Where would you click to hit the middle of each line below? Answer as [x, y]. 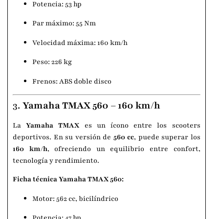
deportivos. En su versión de [63, 137]
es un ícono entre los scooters [140, 126]
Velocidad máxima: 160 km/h [80, 43]
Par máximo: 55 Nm [64, 23]
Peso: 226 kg [52, 62]
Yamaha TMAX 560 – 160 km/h [91, 106]
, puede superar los [167, 137]
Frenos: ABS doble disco [72, 81]
